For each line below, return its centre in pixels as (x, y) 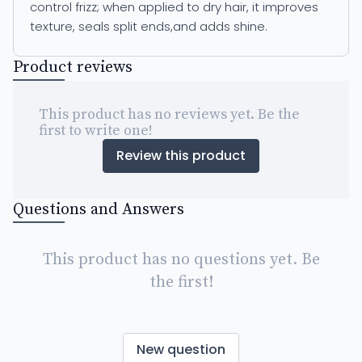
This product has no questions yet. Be (181, 259)
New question (181, 349)
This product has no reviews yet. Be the (169, 114)
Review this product (181, 155)
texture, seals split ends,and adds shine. (149, 26)
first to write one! (96, 130)
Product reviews (73, 67)
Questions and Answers (99, 209)
